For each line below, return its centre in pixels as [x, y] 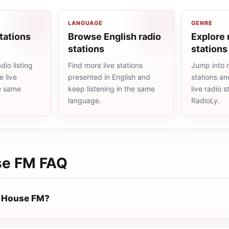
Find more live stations [105, 65]
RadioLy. [205, 100]
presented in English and [109, 77]
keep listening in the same [111, 89]
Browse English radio [114, 37]
